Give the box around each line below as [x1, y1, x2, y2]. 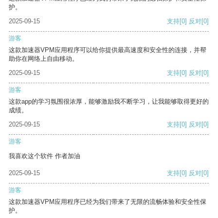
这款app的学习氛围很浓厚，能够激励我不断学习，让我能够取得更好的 [9, 98, 209, 106]
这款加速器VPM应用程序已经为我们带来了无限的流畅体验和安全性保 [9, 198, 206, 206]
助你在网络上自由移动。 [9, 55, 78, 63]
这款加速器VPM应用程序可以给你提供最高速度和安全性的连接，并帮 [9, 46, 206, 54]
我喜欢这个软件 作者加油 [9, 152, 80, 160]
